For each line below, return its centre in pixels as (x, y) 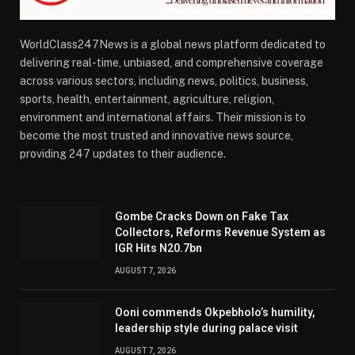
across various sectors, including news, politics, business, (164, 80)
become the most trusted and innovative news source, (157, 135)
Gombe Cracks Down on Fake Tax (202, 216)
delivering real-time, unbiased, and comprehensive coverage (172, 62)
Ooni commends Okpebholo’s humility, (215, 312)
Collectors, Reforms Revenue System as (220, 232)
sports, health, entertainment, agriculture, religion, (147, 99)
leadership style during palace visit (206, 328)
